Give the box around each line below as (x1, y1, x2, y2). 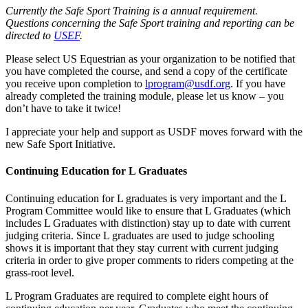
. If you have (230, 78, 285, 89)
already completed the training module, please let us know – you (5, 90, 284, 102)
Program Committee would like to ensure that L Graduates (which (5, 204, 291, 217)
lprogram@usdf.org (145, 78, 230, 89)
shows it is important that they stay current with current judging (5, 241, 278, 254)
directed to (5, 30, 54, 41)
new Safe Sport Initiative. (5, 138, 115, 150)
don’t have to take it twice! (5, 102, 121, 114)
